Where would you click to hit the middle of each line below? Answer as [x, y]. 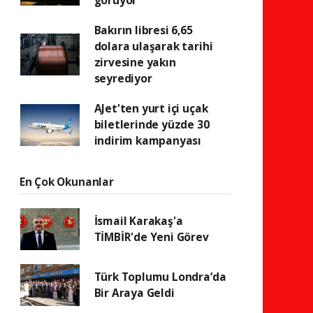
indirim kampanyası [148, 140]
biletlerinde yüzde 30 [152, 124]
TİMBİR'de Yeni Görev [151, 237]
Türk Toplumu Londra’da [160, 277]
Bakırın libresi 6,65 [143, 30]
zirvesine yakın [135, 62]
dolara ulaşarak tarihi [153, 46]
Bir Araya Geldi [134, 293]
